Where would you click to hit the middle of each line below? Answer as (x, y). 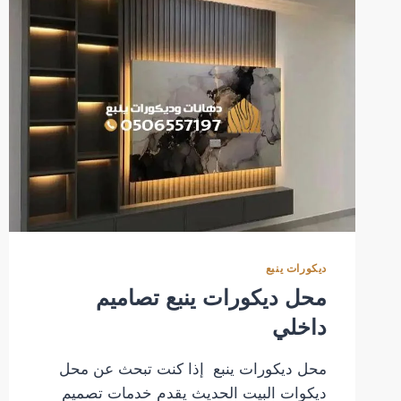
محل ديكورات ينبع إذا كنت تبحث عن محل (193, 369)
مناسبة (246, 9)
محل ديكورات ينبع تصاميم (211, 297)
